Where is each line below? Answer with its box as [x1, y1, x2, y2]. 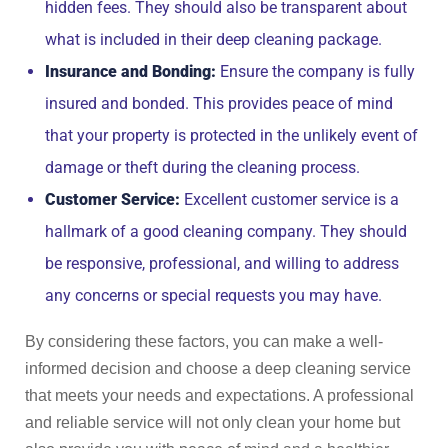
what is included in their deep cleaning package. [45, 30, 382, 49]
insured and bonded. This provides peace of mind [45, 94, 393, 113]
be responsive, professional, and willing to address [45, 254, 399, 273]
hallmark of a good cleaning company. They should [45, 222, 407, 241]
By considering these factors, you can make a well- [25, 333, 383, 350]
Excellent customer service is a [180, 190, 399, 209]
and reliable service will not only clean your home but [25, 414, 400, 431]
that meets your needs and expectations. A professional [25, 387, 414, 404]
